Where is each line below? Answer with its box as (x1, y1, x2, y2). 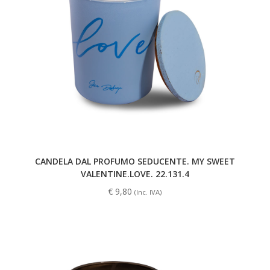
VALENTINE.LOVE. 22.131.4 (80, 168, 189, 180)
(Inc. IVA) (134, 187, 162, 197)
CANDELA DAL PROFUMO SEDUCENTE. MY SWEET (34, 155, 235, 168)
